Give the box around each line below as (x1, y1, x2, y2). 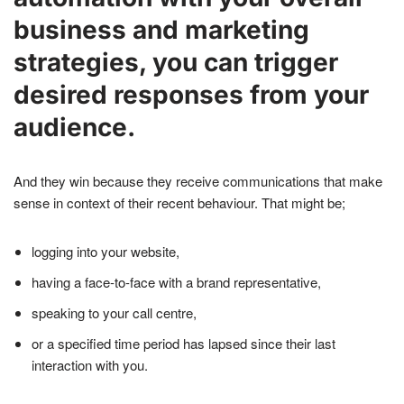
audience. (14, 112, 135, 143)
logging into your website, (32, 242, 179, 262)
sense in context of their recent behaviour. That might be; (14, 193, 345, 213)
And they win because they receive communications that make (14, 171, 382, 191)
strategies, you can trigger (14, 47, 338, 78)
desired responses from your (14, 79, 369, 111)
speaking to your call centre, (32, 303, 197, 323)
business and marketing (14, 14, 309, 46)
